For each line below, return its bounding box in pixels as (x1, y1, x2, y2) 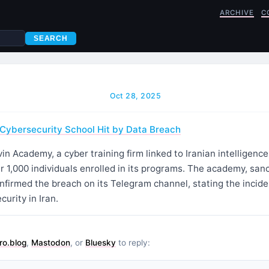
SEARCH (34, 34, 68, 42)
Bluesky (85, 237, 116, 247)
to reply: (116, 237, 150, 247)
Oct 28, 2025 (109, 91, 162, 100)
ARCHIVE (220, 8, 255, 17)
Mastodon (31, 237, 70, 247)
